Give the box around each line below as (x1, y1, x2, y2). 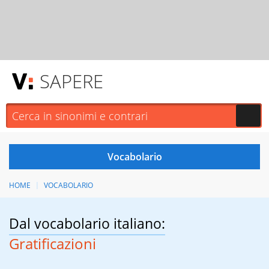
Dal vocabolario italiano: (9, 214, 165, 234)
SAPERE (40, 68, 103, 94)
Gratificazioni (9, 234, 96, 254)
